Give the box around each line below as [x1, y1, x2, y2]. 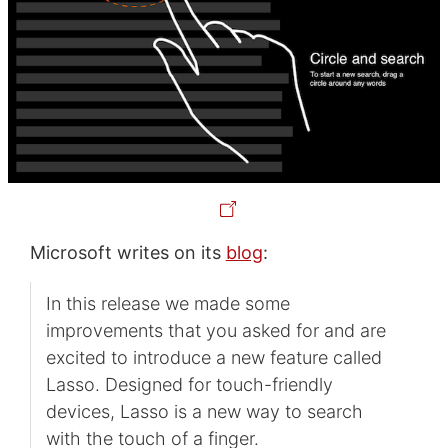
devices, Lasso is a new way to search [45, 400, 363, 422]
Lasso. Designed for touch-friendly [45, 373, 333, 395]
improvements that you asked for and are [45, 319, 386, 341]
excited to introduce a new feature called [45, 346, 382, 368]
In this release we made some [45, 292, 290, 314]
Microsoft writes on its [29, 241, 226, 263]
